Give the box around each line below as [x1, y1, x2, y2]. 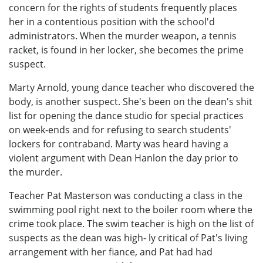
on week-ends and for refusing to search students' [9, 123, 231, 136]
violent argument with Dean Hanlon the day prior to [9, 151, 238, 164]
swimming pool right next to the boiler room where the [9, 203, 252, 216]
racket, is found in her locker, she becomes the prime [9, 43, 244, 56]
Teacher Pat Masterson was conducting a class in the [9, 188, 242, 202]
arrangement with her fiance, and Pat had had [9, 245, 213, 258]
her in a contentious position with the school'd [9, 15, 215, 28]
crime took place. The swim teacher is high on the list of [9, 217, 254, 230]
